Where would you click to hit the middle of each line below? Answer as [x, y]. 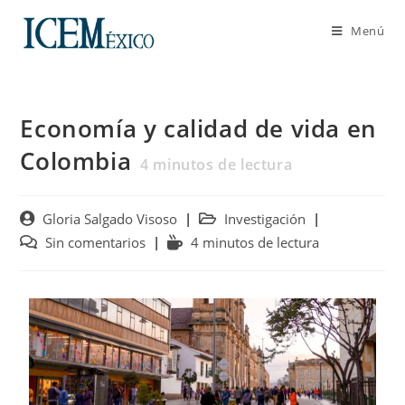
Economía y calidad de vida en [198, 128]
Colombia [76, 161]
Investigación [265, 219]
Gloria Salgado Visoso [110, 219]
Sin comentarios [96, 243]
